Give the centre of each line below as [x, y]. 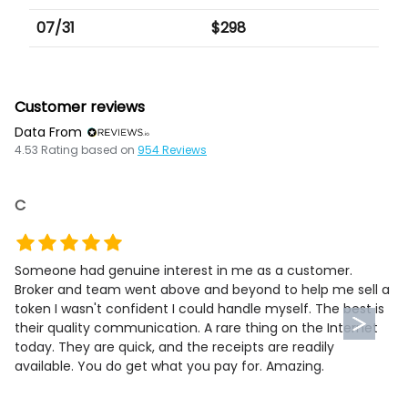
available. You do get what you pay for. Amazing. [169, 366]
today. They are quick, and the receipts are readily [174, 347]
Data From [48, 132]
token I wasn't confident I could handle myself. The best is [199, 308]
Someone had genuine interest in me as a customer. [184, 270]
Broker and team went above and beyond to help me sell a [202, 289]
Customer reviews [80, 107]
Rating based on [87, 150]
